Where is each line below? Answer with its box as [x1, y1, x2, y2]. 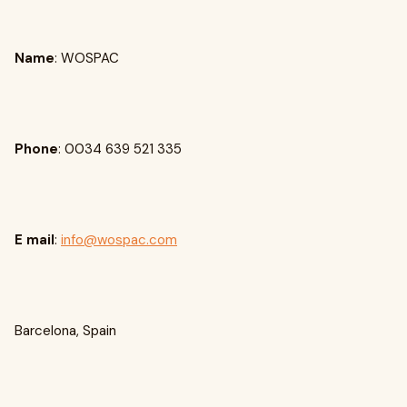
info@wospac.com [61, 231, 177, 249]
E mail [15, 231, 55, 249]
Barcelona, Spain [15, 322, 116, 340]
